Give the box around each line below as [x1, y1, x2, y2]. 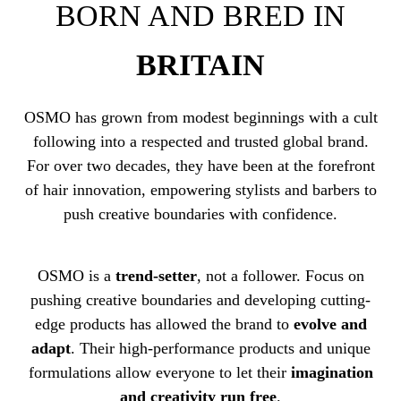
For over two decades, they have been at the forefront [26, 157, 375, 175]
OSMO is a [37, 266, 115, 285]
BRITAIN [136, 47, 265, 81]
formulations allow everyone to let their [28, 363, 291, 381]
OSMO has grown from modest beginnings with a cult [23, 108, 378, 127]
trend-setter [115, 266, 197, 285]
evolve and [293, 314, 367, 333]
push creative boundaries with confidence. [64, 205, 337, 224]
